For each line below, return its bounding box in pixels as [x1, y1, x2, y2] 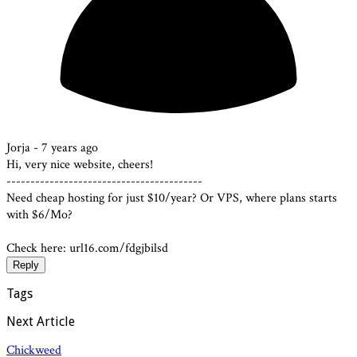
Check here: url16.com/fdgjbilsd [6, 239, 168, 257]
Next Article [6, 313, 75, 329]
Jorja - [6, 139, 41, 156]
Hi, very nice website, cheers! [6, 155, 153, 173]
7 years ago [41, 139, 98, 156]
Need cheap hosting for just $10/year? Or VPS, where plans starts [6, 189, 337, 206]
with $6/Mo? [6, 206, 73, 223]
